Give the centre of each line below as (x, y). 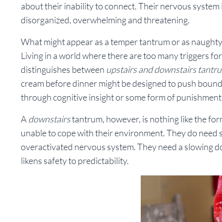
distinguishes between (63, 70)
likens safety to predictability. (75, 161)
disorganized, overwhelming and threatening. (105, 20)
